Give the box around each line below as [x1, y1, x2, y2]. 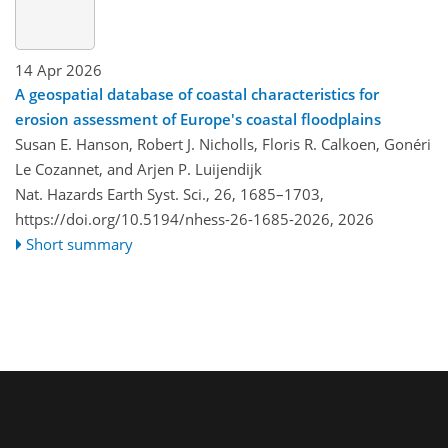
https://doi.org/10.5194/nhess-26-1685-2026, [15, 208, 334, 229]
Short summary [26, 233, 134, 254]
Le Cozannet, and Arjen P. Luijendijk [15, 158, 262, 179]
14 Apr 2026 [15, 59, 102, 80]
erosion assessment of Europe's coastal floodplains [15, 108, 381, 129]
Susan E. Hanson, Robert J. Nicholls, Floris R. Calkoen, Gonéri [15, 133, 431, 154]
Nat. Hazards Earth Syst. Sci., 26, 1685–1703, [15, 183, 324, 204]
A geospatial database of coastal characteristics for [15, 83, 379, 104]
